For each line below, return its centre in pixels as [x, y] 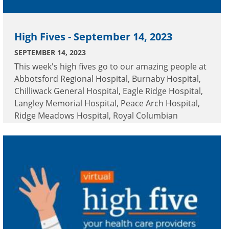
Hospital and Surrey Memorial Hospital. [90, 128]
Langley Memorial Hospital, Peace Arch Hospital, [107, 104]
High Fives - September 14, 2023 [93, 37]
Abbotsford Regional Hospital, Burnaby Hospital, [108, 79]
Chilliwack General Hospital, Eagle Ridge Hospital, [109, 91]
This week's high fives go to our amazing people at [110, 67]
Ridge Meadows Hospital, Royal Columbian [96, 116]
